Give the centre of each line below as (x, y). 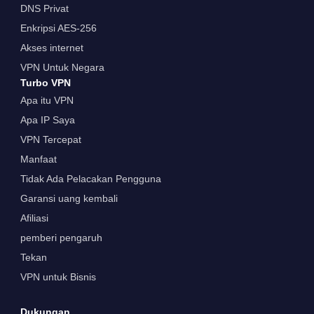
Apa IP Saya (47, 120)
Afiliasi (34, 218)
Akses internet (52, 47)
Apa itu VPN (47, 100)
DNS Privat (44, 8)
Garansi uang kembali (69, 198)
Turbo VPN (45, 82)
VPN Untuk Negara (62, 67)
